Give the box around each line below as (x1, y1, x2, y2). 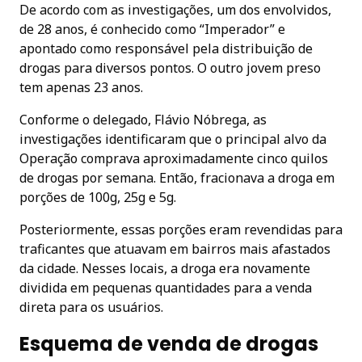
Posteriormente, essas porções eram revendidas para (19, 220, 343, 238)
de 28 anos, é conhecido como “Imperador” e (19, 19, 285, 38)
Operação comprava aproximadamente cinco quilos (19, 149, 328, 167)
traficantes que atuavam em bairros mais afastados (19, 239, 330, 258)
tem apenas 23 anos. (19, 78, 143, 96)
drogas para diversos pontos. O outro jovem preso (19, 58, 321, 77)
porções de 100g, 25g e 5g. (19, 187, 176, 206)
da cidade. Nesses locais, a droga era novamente (19, 259, 310, 277)
